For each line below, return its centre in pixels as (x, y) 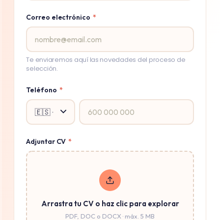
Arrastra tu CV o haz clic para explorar (110, 204)
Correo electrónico (59, 17)
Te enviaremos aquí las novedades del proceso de (106, 60)
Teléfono (42, 90)
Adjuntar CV (47, 142)
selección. (42, 69)
